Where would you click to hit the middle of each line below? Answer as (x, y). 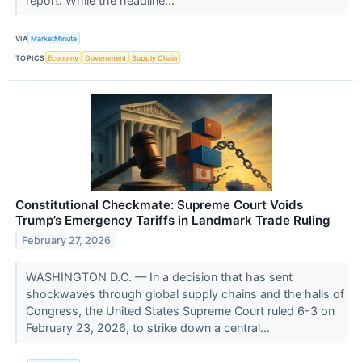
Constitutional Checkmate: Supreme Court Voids (159, 205)
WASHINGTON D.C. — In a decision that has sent (159, 277)
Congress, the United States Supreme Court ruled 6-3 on (180, 311)
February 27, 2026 (67, 241)
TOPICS (30, 57)
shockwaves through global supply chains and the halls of (185, 294)
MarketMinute (54, 38)
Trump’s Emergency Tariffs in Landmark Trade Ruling (173, 221)
